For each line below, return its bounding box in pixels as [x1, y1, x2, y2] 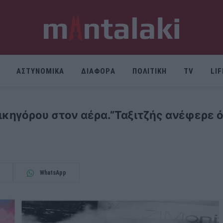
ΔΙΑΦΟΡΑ [81, 67, 115, 76]
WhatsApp [39, 169, 66, 176]
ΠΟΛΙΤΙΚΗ [132, 67, 167, 76]
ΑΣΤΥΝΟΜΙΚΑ [16, 67, 65, 76]
